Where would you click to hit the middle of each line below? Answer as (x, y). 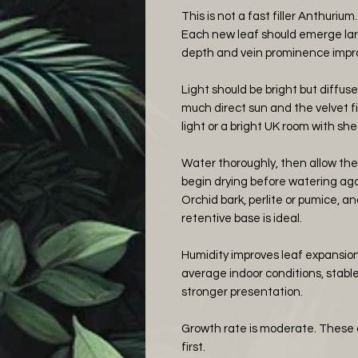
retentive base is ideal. (242, 219)
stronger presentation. (242, 292)
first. (193, 347)
